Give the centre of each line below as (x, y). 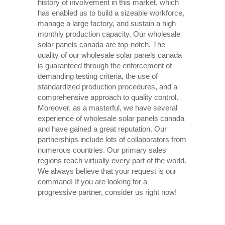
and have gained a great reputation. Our (102, 129)
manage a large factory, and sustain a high (106, 23)
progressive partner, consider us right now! (107, 192)
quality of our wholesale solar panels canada (109, 55)
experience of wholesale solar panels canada (111, 118)
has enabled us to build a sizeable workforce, (111, 13)
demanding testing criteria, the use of (97, 76)
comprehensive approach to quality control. (108, 97)
